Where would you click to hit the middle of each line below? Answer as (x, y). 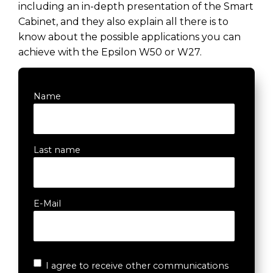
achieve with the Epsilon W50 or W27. (110, 52)
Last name (57, 150)
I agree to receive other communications (137, 266)
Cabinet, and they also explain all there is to (123, 22)
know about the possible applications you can (129, 37)
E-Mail (47, 203)
